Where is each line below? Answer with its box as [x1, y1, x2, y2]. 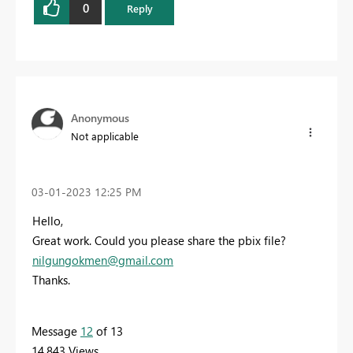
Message [32, 323, 80, 340]
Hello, [32, 213, 63, 229]
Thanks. [32, 272, 70, 288]
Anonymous [71, 110, 129, 126]
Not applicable [71, 129, 139, 143]
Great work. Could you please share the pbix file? [32, 232, 286, 249]
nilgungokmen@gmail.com [32, 252, 173, 269]
